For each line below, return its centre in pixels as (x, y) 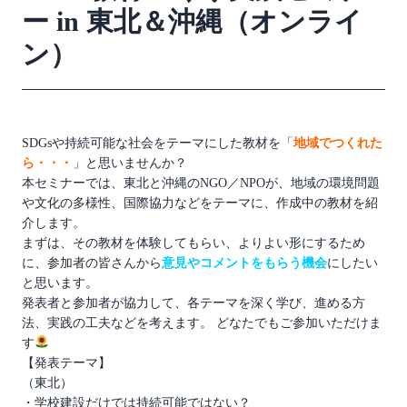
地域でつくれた (338, 143)
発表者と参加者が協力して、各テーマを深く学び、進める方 (194, 303)
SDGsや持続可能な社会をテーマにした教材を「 (158, 143)
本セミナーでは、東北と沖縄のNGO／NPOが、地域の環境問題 (201, 183)
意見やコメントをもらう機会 (244, 263)
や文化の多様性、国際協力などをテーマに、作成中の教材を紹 (200, 203)
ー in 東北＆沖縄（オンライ (192, 21)
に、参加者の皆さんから (92, 263)
